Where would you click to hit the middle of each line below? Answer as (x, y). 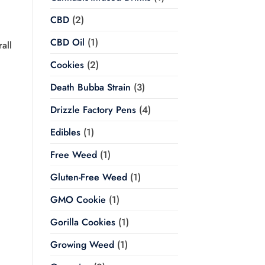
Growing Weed (82, 245)
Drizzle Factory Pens (93, 110)
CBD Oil (67, 43)
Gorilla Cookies (83, 222)
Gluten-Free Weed (88, 177)
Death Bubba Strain (90, 88)
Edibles (65, 132)
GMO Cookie (78, 200)
